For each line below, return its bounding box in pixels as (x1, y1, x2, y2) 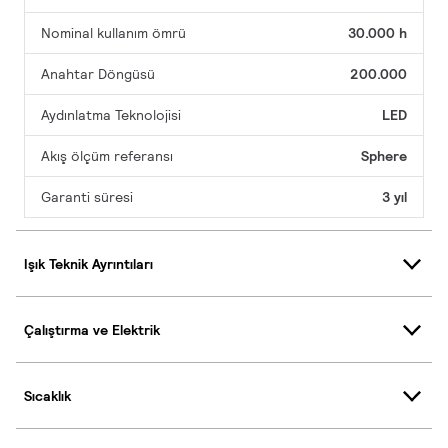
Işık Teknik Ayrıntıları (24, 254, 153, 273)
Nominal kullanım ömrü (41, 24, 186, 43)
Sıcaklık (24, 386, 71, 405)
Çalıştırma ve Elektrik (24, 320, 160, 339)
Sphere (361, 147, 407, 166)
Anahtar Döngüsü (41, 65, 155, 84)
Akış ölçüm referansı (41, 147, 173, 166)
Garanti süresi (41, 188, 133, 207)
